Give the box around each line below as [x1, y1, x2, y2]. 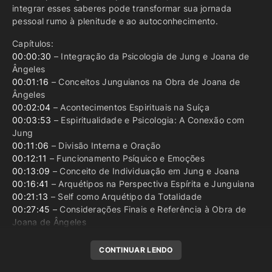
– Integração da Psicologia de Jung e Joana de [51, 51, 250, 61]
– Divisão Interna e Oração [49, 140, 161, 151]
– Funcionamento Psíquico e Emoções [47, 153, 205, 163]
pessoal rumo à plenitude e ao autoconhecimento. [12, 16, 219, 26]
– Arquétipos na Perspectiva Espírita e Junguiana [49, 178, 255, 189]
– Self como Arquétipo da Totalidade [48, 191, 202, 202]
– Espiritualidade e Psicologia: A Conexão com [51, 115, 245, 125]
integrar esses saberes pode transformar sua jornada [12, 3, 232, 13]
